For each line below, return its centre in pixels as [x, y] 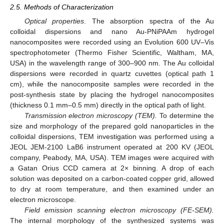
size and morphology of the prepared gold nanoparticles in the [112, 126]
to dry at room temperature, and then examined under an [112, 189]
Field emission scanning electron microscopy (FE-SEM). [119, 210]
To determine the [185, 116]
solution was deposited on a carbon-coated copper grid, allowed [112, 179]
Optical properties [54, 21]
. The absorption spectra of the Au [149, 21]
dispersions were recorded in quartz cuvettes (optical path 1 [112, 74]
